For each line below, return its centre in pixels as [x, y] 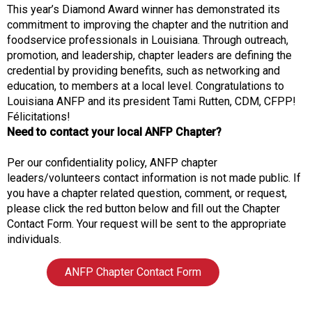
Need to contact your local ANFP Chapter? [114, 132]
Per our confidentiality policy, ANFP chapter [112, 163]
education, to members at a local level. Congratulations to [146, 86]
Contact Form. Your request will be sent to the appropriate [147, 224]
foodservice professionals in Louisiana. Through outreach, [148, 40]
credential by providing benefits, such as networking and [143, 71]
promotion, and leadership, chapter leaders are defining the [149, 56]
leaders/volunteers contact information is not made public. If [154, 178]
